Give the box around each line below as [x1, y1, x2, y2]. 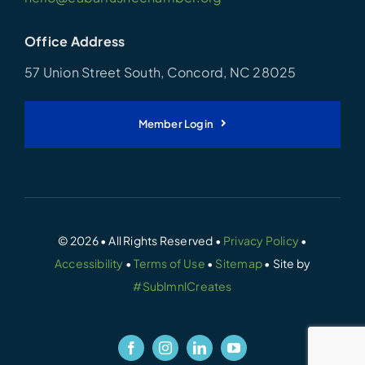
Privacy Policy [223, 232, 300, 248]
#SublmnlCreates [133, 278, 232, 293]
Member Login [138, 117, 214, 130]
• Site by [262, 255, 311, 270]
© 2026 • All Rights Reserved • [57, 232, 224, 248]
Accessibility [54, 255, 124, 270]
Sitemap [215, 255, 262, 270]
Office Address [24, 32, 125, 50]
